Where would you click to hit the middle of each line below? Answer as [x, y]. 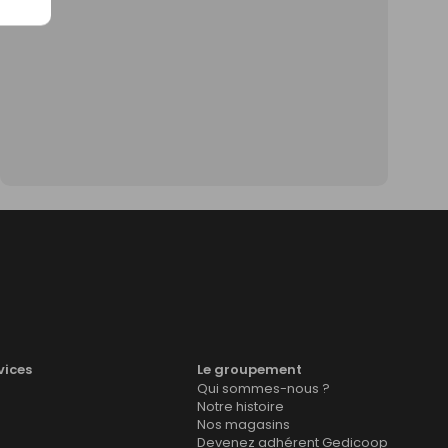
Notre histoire [240, 406]
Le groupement [249, 369]
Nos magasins [243, 424]
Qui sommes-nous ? [263, 388]
